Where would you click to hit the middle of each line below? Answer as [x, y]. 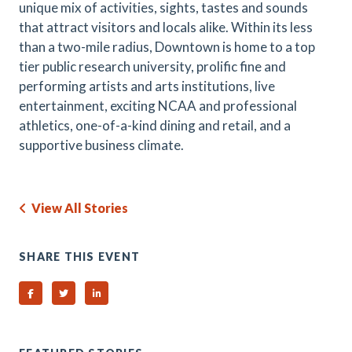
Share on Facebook [73, 293]
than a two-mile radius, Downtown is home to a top [167, 47]
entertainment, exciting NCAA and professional [158, 106]
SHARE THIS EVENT [80, 257]
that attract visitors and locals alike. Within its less [166, 27]
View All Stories [77, 208]
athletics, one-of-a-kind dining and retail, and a [155, 125]
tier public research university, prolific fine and [152, 66]
